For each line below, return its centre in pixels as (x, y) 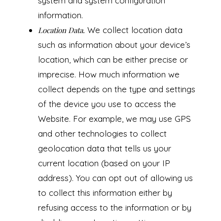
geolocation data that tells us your (104, 148)
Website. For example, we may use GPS (114, 119)
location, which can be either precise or (113, 60)
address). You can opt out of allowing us (115, 178)
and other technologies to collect (102, 134)
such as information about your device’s (114, 45)
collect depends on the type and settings (116, 89)
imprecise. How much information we (109, 74)
